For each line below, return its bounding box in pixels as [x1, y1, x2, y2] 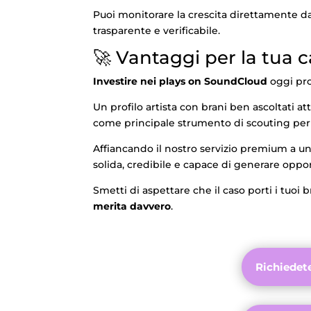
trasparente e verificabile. [93, 24, 221, 37]
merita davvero [93, 199, 171, 212]
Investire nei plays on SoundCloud [93, 74, 268, 87]
